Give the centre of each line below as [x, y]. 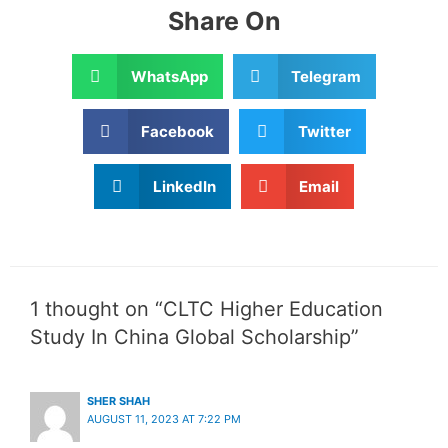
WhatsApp [169, 77]
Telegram [326, 77]
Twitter [324, 132]
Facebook [177, 132]
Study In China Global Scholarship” [194, 336]
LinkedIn [184, 187]
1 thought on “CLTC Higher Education [206, 308]
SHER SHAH [118, 400]
